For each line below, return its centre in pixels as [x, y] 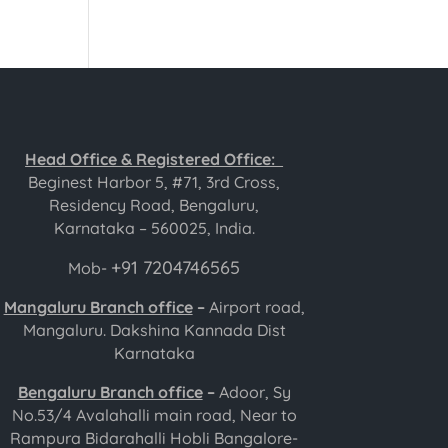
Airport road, [256, 307]
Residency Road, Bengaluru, [154, 205]
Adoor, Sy [254, 392]
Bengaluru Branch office [110, 392]
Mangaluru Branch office [98, 307]
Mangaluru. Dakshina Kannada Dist [154, 330]
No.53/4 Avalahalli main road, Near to [154, 415]
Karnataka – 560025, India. [154, 228]
